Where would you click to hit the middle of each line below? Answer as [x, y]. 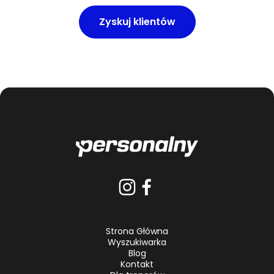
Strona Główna [137, 231]
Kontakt [137, 265]
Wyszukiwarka [137, 243]
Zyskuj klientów [137, 21]
